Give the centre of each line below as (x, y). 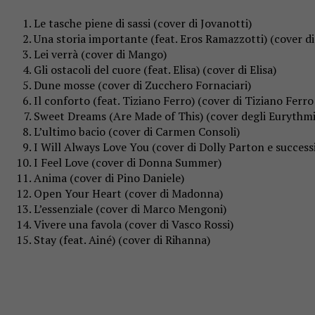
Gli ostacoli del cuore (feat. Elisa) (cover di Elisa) (155, 69)
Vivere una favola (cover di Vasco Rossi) (134, 224)
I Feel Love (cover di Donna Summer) (128, 162)
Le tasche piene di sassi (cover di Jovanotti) (143, 23)
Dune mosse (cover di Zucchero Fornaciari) (142, 85)
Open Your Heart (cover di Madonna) (128, 193)
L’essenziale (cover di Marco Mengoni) (130, 208)
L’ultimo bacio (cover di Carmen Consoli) (137, 131)
